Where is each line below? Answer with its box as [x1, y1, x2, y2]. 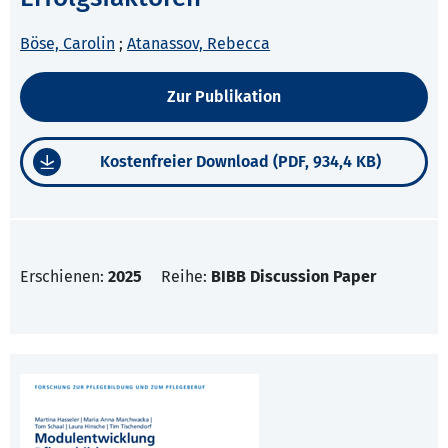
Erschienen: [20, 267, 108, 287]
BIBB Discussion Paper [211, 267, 376, 287]
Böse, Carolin [20, 34, 115, 54]
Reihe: [161, 267, 211, 287]
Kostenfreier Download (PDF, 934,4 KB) [100, 152, 381, 172]
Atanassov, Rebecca [127, 34, 270, 54]
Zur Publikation [167, 87, 281, 107]
